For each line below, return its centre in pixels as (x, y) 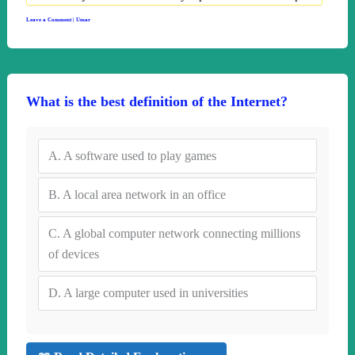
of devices (73, 254)
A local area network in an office (144, 194)
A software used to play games (139, 155)
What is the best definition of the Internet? (157, 101)
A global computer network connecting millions (181, 233)
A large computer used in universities (155, 292)
